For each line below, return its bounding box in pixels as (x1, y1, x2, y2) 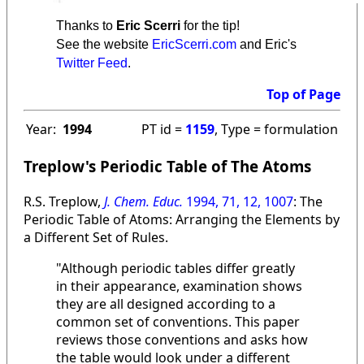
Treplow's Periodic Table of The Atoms (24, 156, 311, 177)
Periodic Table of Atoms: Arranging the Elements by (24, 210, 340, 228)
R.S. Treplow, (24, 192, 104, 210)
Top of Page (266, 85, 340, 104)
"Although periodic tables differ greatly (56, 258, 295, 277)
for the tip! (180, 19, 240, 33)
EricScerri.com (152, 37, 236, 52)
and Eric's (236, 37, 297, 52)
